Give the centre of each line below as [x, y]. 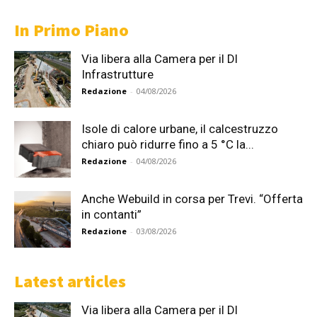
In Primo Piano [71, 30]
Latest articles [70, 282]
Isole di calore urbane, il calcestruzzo [180, 129]
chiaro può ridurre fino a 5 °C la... [168, 145]
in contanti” [111, 215]
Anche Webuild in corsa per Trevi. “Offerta [192, 199]
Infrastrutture [117, 75]
